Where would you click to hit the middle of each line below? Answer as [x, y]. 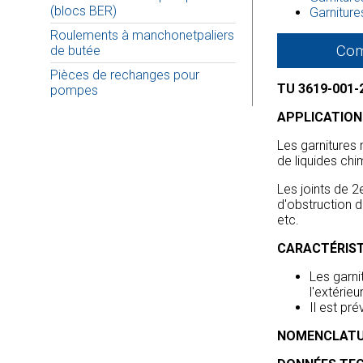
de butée [75, 51]
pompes [74, 90]
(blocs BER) [83, 11]
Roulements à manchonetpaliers [142, 35]
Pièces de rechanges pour [125, 75]
